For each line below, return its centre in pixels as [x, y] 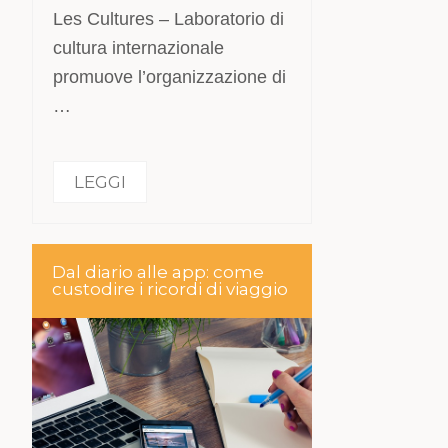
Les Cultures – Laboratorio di [169, 18]
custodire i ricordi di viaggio [170, 289]
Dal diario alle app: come [158, 272]
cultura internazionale [139, 47]
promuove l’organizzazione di [170, 76]
